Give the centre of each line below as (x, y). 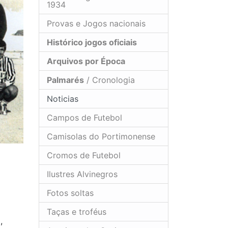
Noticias (61, 98)
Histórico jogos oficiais (92, 42)
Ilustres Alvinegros (82, 174)
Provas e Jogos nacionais (96, 23)
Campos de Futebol (84, 117)
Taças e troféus (77, 211)
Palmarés (65, 80)
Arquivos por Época (86, 61)
